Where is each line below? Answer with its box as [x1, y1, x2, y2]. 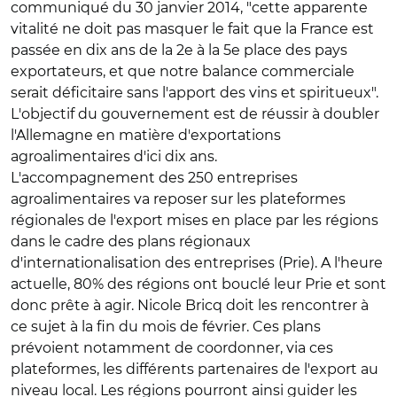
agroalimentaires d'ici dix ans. [11, 148, 217, 165]
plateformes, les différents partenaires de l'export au [11, 361, 378, 378]
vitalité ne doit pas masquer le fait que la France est [11, 20, 374, 37]
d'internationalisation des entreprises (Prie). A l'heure [11, 254, 383, 271]
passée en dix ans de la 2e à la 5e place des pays [11, 42, 347, 58]
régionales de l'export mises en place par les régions [11, 212, 378, 229]
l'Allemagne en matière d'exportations [11, 127, 281, 144]
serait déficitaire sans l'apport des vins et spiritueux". [11, 84, 378, 101]
